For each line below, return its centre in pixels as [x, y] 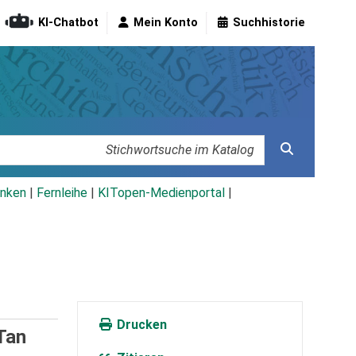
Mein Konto [166, 23]
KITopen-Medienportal [161, 193]
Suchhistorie [269, 23]
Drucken [140, 325]
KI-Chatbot [68, 23]
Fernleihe [62, 193]
